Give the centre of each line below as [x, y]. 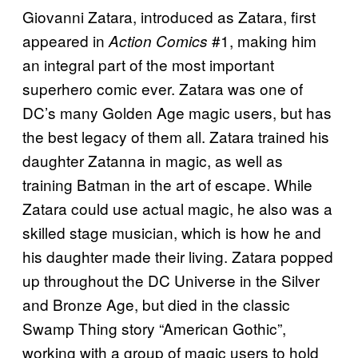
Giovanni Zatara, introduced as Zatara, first [169, 16]
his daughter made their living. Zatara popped [178, 256]
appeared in [66, 40]
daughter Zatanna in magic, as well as [153, 160]
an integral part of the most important [148, 64]
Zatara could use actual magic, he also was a [177, 208]
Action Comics [160, 40]
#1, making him [264, 40]
